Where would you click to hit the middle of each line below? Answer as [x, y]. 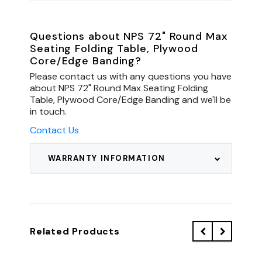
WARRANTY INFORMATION [106, 158]
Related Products [75, 231]
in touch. [48, 111]
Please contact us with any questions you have [131, 76]
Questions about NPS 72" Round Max [129, 36]
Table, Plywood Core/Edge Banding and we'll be [130, 99]
